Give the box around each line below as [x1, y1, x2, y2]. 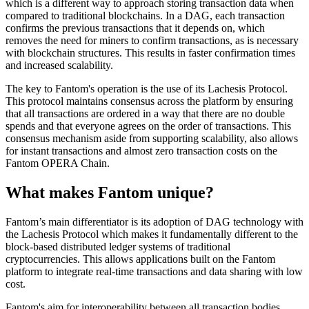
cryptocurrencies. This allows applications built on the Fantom [6, 253, 275, 266]
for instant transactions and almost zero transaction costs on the [6, 145, 277, 157]
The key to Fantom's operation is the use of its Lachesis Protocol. [6, 83, 288, 95]
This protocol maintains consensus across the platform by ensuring [6, 95, 293, 108]
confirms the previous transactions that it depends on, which [6, 22, 265, 34]
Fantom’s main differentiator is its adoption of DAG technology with [6, 216, 303, 228]
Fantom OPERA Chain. [6, 157, 110, 170]
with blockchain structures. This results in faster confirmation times [6, 47, 295, 59]
